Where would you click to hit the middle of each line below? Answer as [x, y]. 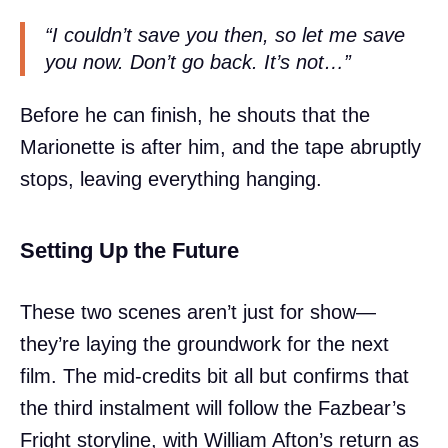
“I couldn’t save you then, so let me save [225, 34]
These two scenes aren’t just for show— [198, 312]
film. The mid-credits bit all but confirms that [214, 376]
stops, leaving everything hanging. [171, 179]
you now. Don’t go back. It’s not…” [198, 61]
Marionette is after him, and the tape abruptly [220, 147]
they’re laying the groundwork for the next [204, 344]
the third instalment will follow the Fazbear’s [213, 408]
